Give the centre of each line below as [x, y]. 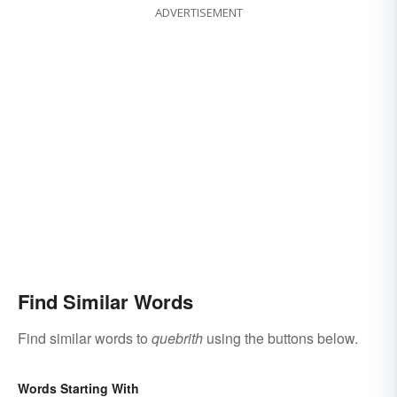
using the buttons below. [280, 339]
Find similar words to [85, 339]
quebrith [177, 339]
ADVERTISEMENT [198, 13]
